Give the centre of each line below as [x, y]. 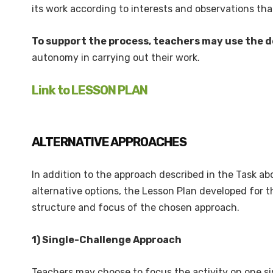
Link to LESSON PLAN [90, 90]
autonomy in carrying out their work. [116, 58]
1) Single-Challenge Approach [107, 240]
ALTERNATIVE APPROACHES [110, 142]
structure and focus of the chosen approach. [136, 207]
